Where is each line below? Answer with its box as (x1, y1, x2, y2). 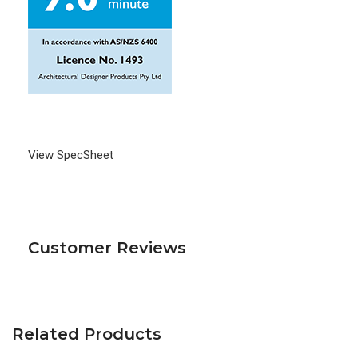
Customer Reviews (28, 238, 186, 258)
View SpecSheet (28, 148, 113, 163)
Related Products (12, 324, 161, 344)
